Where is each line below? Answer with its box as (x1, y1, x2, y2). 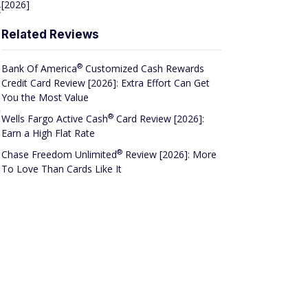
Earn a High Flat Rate (1, 126, 95, 140)
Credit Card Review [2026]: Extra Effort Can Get (1, 76, 210, 89)
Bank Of (1, 61, 41, 75)
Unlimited (75, 147, 117, 161)
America (41, 61, 77, 75)
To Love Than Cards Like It (1, 162, 122, 175)
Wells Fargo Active (1, 111, 86, 125)
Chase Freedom (1, 147, 75, 161)
